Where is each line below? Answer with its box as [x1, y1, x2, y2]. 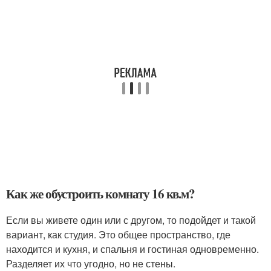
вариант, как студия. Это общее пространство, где [6, 227, 230, 241]
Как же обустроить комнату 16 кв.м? [6, 184, 195, 203]
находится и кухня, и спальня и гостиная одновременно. [6, 241, 259, 256]
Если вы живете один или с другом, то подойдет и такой [6, 212, 256, 227]
